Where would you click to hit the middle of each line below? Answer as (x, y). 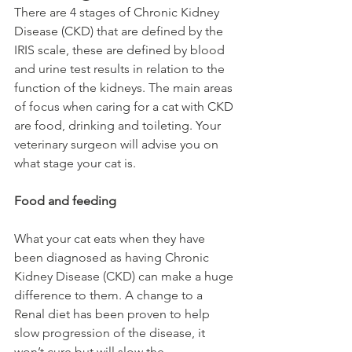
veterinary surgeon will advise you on (118, 144)
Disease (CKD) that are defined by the (120, 31)
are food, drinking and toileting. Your (119, 125)
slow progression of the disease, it (111, 333)
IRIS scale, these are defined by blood (121, 50)
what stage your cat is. (77, 163)
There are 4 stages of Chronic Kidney (118, 12)
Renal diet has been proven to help (114, 314)
